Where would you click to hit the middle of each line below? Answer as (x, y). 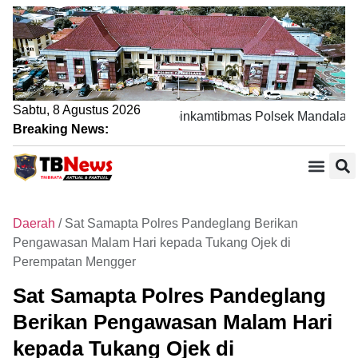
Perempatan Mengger (74, 261)
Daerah (34, 223)
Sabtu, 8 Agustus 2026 (77, 110)
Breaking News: (61, 129)
